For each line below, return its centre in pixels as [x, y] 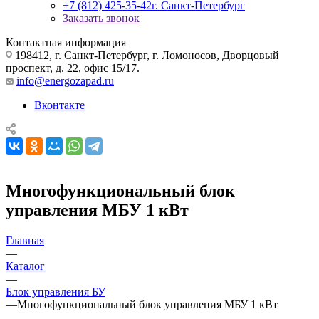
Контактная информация [66, 42]
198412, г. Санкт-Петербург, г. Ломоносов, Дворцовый [146, 55]
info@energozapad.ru [65, 80]
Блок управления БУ [56, 291]
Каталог [25, 266]
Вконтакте [59, 105]
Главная [25, 240]
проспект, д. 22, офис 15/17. [73, 68]
